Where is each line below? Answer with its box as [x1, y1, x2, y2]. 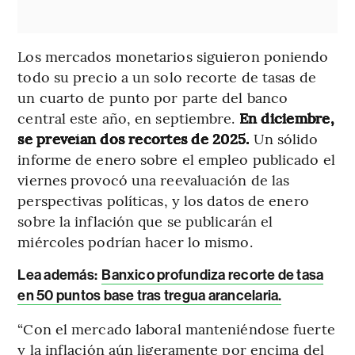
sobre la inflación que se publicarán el [17, 211, 273, 231]
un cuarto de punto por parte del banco [17, 87, 288, 108]
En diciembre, [239, 108, 334, 128]
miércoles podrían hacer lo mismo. [17, 231, 253, 252]
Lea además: [17, 266, 101, 284]
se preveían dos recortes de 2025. [17, 128, 254, 149]
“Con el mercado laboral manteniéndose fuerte [17, 319, 335, 339]
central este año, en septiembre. [17, 108, 239, 128]
